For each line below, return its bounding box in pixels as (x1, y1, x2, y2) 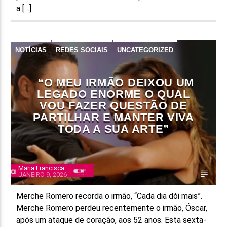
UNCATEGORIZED (117, 46, 174, 54)
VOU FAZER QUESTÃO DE (40, 99, 187, 112)
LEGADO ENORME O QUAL (37, 87, 190, 100)
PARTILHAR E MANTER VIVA (33, 110, 194, 124)
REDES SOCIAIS (56, 46, 108, 54)
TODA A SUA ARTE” (58, 122, 169, 135)
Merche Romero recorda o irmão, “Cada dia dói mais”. (16, 191, 211, 201)
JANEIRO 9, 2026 (18, 170, 67, 178)
